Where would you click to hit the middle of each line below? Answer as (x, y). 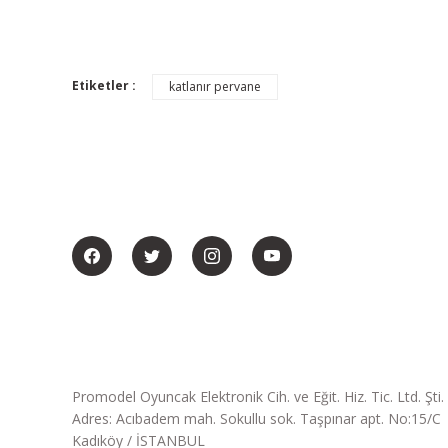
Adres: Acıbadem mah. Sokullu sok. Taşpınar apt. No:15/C (256, 418)
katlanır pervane (215, 86)
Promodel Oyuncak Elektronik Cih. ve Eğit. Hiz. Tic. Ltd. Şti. (258, 396)
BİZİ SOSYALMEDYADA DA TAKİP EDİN (217, 212)
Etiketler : (104, 85)
